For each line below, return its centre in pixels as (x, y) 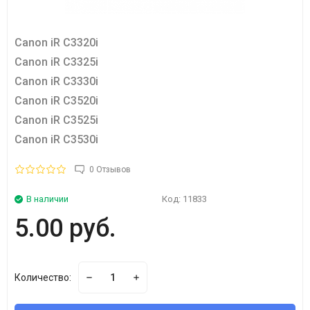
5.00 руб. (65, 228)
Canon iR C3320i (56, 43)
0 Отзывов (110, 170)
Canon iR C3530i (56, 139)
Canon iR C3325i (56, 62)
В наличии (47, 199)
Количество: (43, 277)
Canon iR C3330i (56, 81)
